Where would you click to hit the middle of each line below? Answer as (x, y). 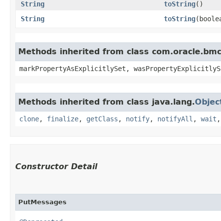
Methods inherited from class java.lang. (107, 102)
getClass (102, 119)
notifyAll (175, 119)
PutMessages (42, 202)
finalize (63, 119)
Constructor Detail (56, 166)
